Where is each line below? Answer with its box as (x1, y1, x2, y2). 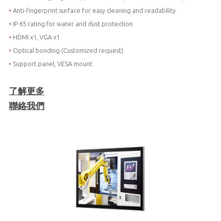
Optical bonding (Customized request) (12, 46, 123, 54)
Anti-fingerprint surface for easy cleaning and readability (12, 6, 176, 14)
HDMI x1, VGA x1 (11, 33, 60, 40)
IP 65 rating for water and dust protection (12, 20, 133, 27)
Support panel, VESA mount (12, 60, 92, 67)
